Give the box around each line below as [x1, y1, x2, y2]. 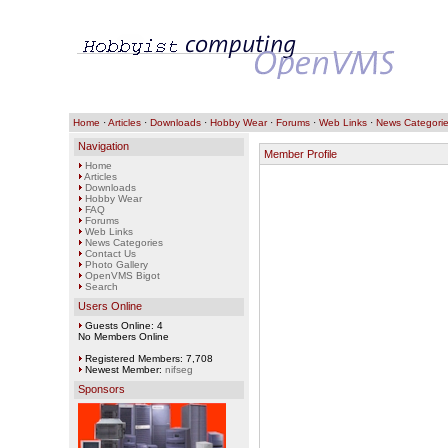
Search [84, 281, 118, 292]
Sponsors [77, 383, 125, 395]
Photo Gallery [84, 259, 148, 270]
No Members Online [77, 331, 169, 342]
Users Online [77, 300, 142, 312]
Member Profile [263, 148, 337, 160]
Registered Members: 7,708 [81, 353, 213, 364]
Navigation [77, 140, 129, 152]
